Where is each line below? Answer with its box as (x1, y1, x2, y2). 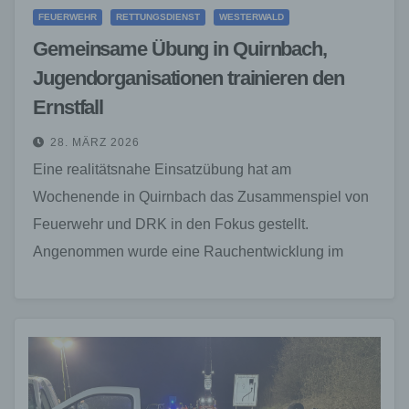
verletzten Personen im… (33, 298, 196, 314)
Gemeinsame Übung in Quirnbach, (33, 37, 327, 60)
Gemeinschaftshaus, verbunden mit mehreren (33, 270, 327, 287)
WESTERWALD (219, 11, 284, 22)
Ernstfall (33, 95, 104, 119)
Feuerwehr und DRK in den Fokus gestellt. (33, 215, 309, 232)
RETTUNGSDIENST (116, 11, 200, 22)
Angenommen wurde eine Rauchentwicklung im (33, 243, 343, 259)
